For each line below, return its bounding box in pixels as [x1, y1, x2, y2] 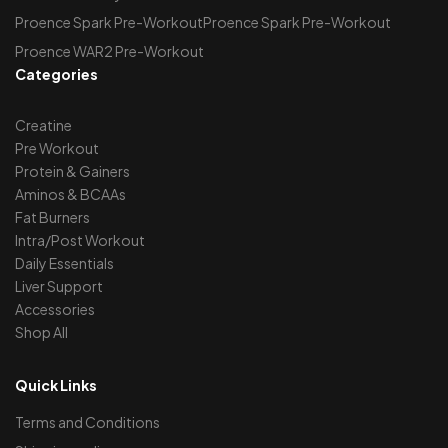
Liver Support [15, 276, 103, 295]
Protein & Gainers [15, 161, 130, 180]
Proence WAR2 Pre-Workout [15, 41, 204, 60]
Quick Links [15, 375, 97, 394]
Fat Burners [15, 207, 90, 226]
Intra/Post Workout [15, 230, 145, 249]
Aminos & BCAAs [15, 184, 126, 203]
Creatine [15, 115, 72, 134]
